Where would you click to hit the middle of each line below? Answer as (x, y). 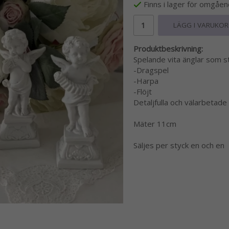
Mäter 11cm (155, 124)
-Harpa (146, 81)
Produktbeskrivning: (168, 49)
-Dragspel (151, 70)
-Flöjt (142, 92)
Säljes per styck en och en (179, 145)
